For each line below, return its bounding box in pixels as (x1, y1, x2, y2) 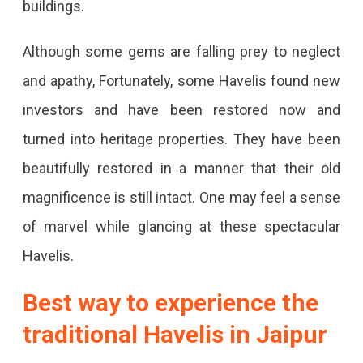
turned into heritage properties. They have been (22, 130, 341, 147)
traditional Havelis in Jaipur (22, 319, 327, 348)
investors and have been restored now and (22, 100, 341, 118)
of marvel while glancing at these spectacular (22, 217, 341, 235)
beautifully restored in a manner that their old (22, 159, 341, 177)
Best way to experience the (22, 288, 318, 317)
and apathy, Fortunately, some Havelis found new (22, 71, 341, 89)
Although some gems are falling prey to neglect (22, 42, 341, 60)
